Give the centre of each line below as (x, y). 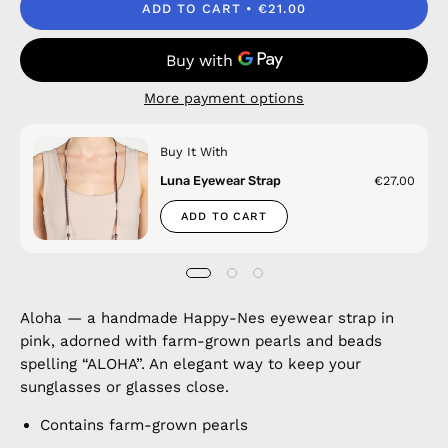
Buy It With (193, 151)
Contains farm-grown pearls (144, 425)
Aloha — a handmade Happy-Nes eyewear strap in (207, 318)
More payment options (224, 98)
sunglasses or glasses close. (124, 387)
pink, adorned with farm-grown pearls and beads (201, 341)
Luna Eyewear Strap (220, 180)
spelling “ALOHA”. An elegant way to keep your (190, 364)
